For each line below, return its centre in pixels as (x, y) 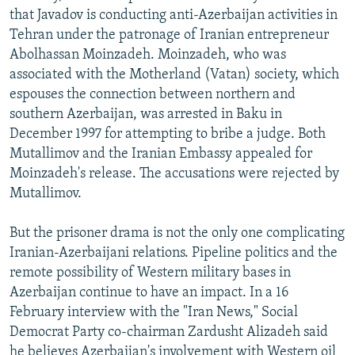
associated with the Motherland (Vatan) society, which (174, 74)
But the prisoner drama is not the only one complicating (177, 233)
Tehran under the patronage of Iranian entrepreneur (169, 35)
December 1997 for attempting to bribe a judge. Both (168, 134)
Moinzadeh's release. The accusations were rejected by (174, 174)
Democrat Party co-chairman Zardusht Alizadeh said (169, 332)
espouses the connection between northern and (153, 94)
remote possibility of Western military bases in (150, 273)
